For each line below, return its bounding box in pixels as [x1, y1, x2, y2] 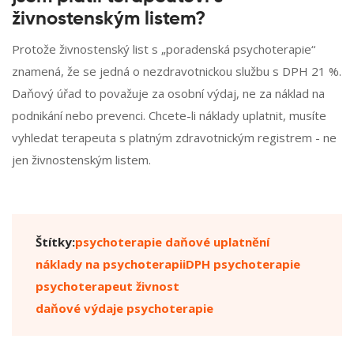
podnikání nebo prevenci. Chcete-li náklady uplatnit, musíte [12, 107, 326, 124]
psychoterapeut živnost [36, 278, 179, 295]
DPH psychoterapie [186, 256, 300, 273]
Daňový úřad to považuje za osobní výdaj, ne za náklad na [12, 85, 325, 102]
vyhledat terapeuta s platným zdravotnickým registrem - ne [12, 130, 337, 146]
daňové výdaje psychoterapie [36, 300, 213, 317]
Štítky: [36, 234, 75, 250]
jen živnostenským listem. [12, 152, 151, 168]
